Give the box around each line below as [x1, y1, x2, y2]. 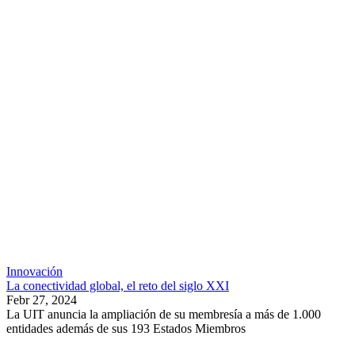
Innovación [6, 265, 63, 279]
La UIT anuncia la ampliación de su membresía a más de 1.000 [6, 307, 321, 322]
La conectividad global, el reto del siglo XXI [6, 279, 229, 293]
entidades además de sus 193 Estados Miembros [6, 322, 246, 336]
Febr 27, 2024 [6, 293, 77, 307]
